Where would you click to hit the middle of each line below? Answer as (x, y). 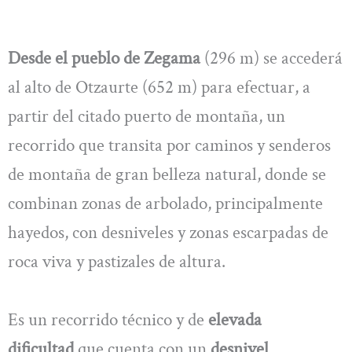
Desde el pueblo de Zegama (104, 59)
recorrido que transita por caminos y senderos (169, 146)
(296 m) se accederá (271, 59)
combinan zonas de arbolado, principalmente (165, 204)
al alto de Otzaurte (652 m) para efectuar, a (159, 88)
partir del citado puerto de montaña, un (147, 117)
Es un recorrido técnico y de (108, 319)
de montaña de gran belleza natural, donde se (167, 175)
